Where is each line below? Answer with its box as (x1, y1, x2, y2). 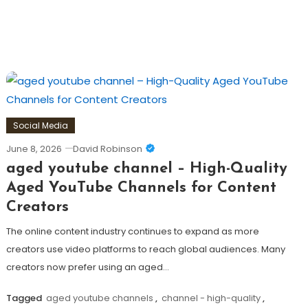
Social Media (12, 120, 68, 132)
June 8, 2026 (5, 142, 62, 156)
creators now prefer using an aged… (5, 261, 169, 274)
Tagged (5, 291, 44, 305)
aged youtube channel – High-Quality (5, 161, 287, 177)
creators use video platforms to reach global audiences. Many (5, 243, 285, 256)
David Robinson (72, 142, 142, 156)
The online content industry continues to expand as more (5, 225, 259, 239)
